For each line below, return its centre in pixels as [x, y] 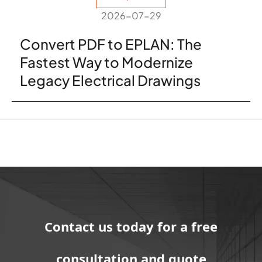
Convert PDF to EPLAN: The [111, 44]
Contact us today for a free [131, 227]
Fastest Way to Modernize [106, 62]
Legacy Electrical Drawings [110, 80]
